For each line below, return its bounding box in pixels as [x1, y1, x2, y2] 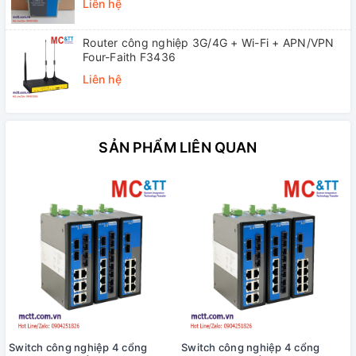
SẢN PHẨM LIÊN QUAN [99, 138, 257, 156]
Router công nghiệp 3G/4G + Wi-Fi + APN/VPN [83, 35, 335, 49]
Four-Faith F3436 [83, 49, 176, 64]
